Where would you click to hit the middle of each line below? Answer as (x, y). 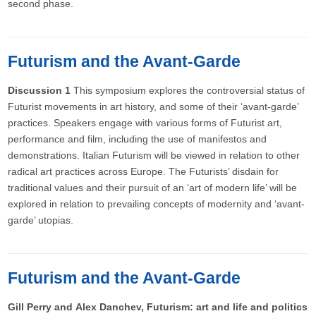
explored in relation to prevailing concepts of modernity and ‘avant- (157, 204)
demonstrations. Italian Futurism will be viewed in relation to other (154, 155)
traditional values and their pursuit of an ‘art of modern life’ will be (153, 188)
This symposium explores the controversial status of (188, 90)
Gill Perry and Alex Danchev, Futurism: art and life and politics (158, 307)
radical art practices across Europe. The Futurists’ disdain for (144, 171)
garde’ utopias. (41, 220)
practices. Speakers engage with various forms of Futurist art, (145, 123)
